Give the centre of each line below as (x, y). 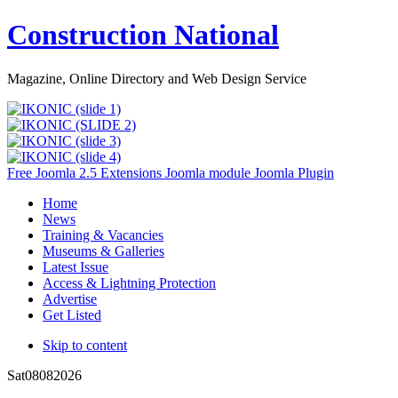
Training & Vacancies (103, 235)
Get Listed (72, 314)
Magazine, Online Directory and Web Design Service (157, 78)
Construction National (143, 35)
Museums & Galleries (103, 251)
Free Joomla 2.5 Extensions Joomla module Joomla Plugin (171, 172)
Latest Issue (76, 267)
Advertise (70, 298)
